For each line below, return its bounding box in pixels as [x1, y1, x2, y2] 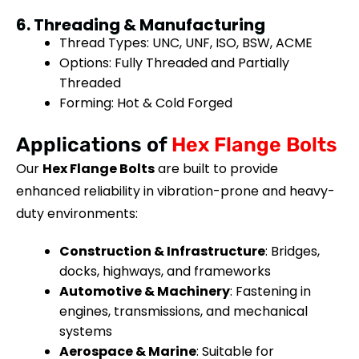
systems [59, 321, 112, 341]
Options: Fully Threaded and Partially [59, 53, 289, 72]
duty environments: [16, 204, 138, 223]
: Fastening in [230, 281, 311, 301]
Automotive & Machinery [59, 281, 230, 301]
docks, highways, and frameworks [59, 261, 271, 280]
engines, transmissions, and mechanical [59, 301, 308, 321]
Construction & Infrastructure [59, 241, 265, 260]
